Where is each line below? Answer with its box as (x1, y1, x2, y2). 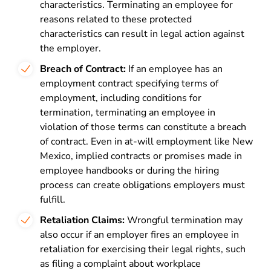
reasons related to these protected (40, 13, 192, 26)
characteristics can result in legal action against (40, 27, 244, 41)
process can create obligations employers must (40, 178, 245, 192)
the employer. (40, 42, 101, 55)
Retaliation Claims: (40, 214, 125, 227)
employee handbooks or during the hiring (40, 164, 219, 177)
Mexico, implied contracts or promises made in (40, 149, 242, 163)
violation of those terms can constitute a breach (40, 120, 246, 134)
